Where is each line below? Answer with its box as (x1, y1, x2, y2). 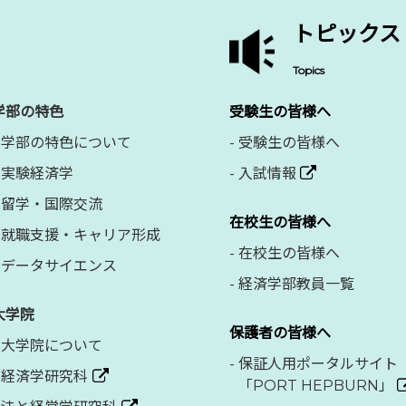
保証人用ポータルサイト (238, 355, 398, 372)
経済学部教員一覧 (238, 275, 354, 293)
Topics (293, 63, 324, 77)
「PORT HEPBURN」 (238, 377, 393, 394)
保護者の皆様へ (229, 324, 331, 342)
